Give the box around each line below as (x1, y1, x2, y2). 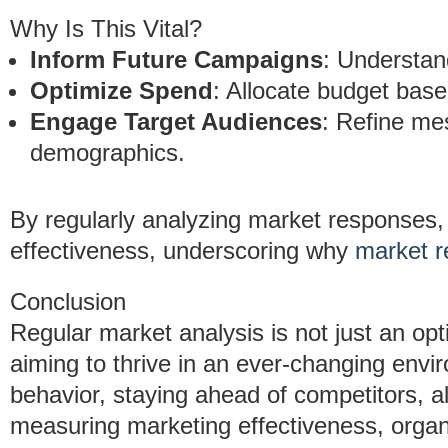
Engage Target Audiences (30, 108, 322, 135)
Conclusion (10, 288, 126, 315)
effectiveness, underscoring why (10, 237, 355, 264)
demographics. (30, 139, 185, 166)
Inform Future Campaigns (30, 46, 323, 73)
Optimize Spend (30, 77, 213, 104)
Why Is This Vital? (10, 15, 202, 42)
